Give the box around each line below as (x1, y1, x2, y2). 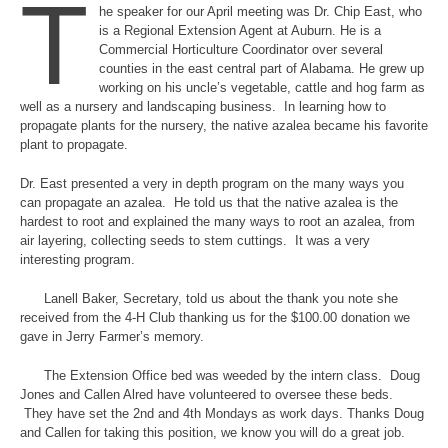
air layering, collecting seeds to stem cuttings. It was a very (20, 233, 370, 249)
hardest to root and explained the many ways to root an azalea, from (20, 214, 415, 230)
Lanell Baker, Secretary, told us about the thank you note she (20, 291, 398, 307)
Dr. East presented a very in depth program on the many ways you (20, 176, 404, 192)
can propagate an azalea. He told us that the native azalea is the (20, 195, 398, 211)
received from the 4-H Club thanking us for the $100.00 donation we (20, 310, 410, 326)
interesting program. (20, 252, 135, 268)
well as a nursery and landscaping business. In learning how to (20, 99, 386, 115)
